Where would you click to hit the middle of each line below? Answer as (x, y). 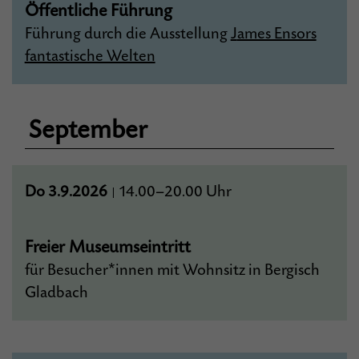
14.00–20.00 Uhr (175, 192)
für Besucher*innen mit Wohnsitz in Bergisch (172, 270)
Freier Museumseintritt (107, 247)
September (88, 130)
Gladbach (56, 293)
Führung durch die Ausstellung (127, 34)
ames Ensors (276, 34)
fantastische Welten (90, 56)
